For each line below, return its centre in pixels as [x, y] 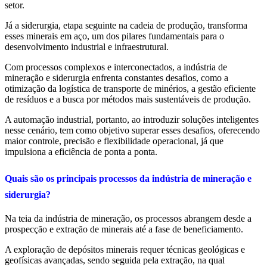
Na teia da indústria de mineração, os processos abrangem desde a [128, 219]
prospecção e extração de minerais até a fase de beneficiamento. [124, 229]
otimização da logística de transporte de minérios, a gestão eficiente [130, 89]
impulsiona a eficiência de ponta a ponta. [81, 152]
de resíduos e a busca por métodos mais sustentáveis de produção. [128, 100]
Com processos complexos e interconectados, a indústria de [116, 67]
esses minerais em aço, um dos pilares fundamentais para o [114, 36]
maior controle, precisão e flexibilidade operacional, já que [114, 141]
